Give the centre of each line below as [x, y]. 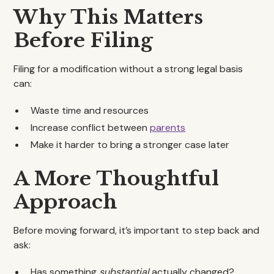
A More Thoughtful [117, 179]
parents [168, 128]
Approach [66, 202]
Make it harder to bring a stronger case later [130, 145]
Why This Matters [109, 17]
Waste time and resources [90, 110]
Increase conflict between [91, 128]
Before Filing [83, 40]
